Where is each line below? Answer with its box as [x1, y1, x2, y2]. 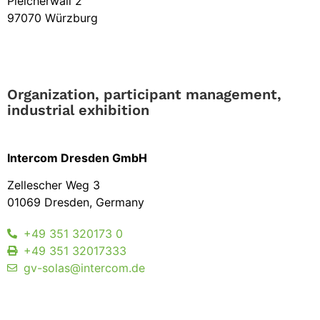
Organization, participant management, [7, 85, 281, 103]
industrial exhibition [7, 101, 149, 119]
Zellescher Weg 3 [7, 178, 100, 193]
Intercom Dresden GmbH [7, 150, 147, 165]
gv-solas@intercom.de [23, 260, 145, 275]
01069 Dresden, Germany [7, 195, 144, 210]
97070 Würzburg [7, 10, 98, 25]
